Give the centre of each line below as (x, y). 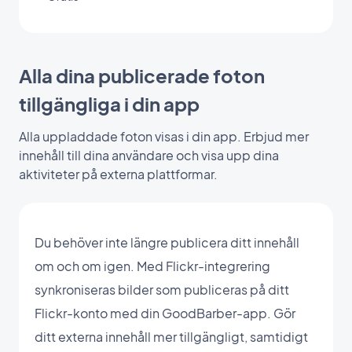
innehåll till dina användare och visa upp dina (149, 155)
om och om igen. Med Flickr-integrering (152, 266)
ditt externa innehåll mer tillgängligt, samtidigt (171, 336)
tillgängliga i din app (109, 103)
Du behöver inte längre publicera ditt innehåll (167, 242)
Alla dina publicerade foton (142, 75)
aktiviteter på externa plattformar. (118, 174)
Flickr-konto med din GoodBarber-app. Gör (165, 313)
